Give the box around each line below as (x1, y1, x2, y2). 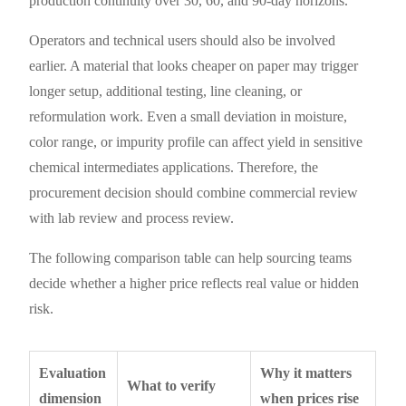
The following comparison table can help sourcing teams (29, 249, 353, 266)
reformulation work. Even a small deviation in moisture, (29, 108, 348, 124)
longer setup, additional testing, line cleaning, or (29, 82, 303, 99)
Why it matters (260, 364, 353, 381)
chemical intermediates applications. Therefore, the (29, 159, 319, 175)
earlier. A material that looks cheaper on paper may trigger (29, 57, 359, 73)
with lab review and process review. (29, 209, 235, 226)
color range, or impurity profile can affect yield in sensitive (29, 133, 363, 150)
